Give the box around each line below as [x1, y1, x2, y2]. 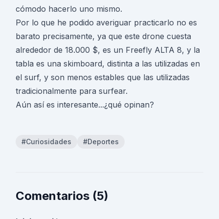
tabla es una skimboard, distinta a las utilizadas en [16, 59, 200, 68]
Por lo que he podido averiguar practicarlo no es [16, 18, 197, 27]
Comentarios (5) [16, 189, 109, 203]
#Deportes [83, 137, 119, 146]
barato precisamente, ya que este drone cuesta [16, 31, 191, 41]
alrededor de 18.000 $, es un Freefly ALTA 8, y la [16, 45, 200, 55]
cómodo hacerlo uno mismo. [16, 4, 122, 14]
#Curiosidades [22, 137, 71, 146]
